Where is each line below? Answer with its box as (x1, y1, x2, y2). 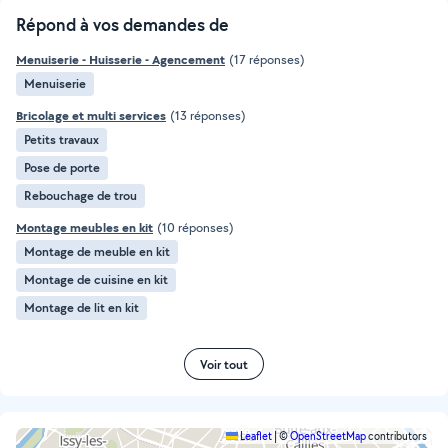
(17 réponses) (229, 51, 305, 68)
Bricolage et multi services (16, 107, 166, 124)
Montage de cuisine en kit (24, 271, 168, 288)
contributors (366, 429, 427, 443)
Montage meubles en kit (16, 219, 153, 236)
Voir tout (200, 355, 248, 373)
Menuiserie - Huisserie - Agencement (16, 51, 225, 68)
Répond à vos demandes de (16, 13, 229, 36)
